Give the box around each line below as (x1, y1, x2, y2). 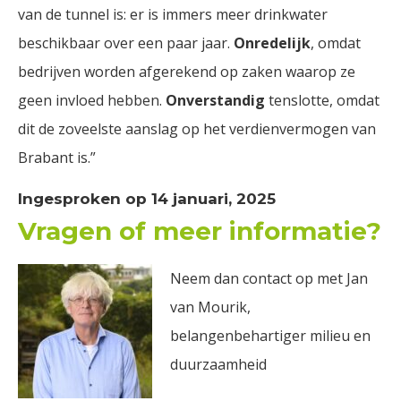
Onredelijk (234, 33, 311, 53)
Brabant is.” (18, 148, 96, 167)
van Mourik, (170, 297, 251, 317)
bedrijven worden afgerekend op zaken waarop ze (18, 62, 355, 81)
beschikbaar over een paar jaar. (18, 33, 234, 53)
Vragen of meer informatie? (18, 216, 381, 246)
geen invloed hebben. (18, 90, 166, 110)
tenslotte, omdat (265, 90, 380, 110)
